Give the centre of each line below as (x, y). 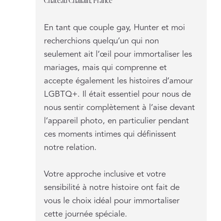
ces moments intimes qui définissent (110, 134)
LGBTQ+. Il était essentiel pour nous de (118, 94)
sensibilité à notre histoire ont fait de (112, 187)
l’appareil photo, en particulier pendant (117, 121)
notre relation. (71, 147)
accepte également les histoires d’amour (119, 81)
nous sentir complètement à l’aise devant (120, 107)
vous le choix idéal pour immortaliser (112, 201)
